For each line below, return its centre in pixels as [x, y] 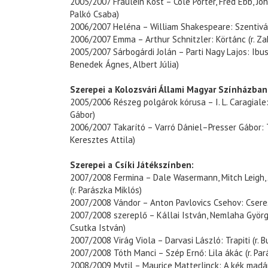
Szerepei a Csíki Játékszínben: [132, 165]
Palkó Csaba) [95, 14]
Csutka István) [98, 228]
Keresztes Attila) [103, 140]
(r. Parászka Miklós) [106, 190]
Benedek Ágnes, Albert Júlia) [124, 65]
